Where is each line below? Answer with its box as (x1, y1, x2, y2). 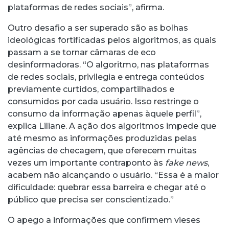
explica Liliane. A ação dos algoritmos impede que (8, 121, 216, 131)
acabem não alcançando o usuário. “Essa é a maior (8, 170, 219, 180)
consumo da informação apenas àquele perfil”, (8, 108, 201, 119)
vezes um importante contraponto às (8, 157, 165, 168)
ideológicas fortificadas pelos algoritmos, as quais (8, 35, 216, 45)
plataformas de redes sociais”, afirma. (8, 2, 164, 12)
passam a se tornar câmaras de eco (8, 47, 156, 57)
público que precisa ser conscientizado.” (8, 194, 174, 204)
